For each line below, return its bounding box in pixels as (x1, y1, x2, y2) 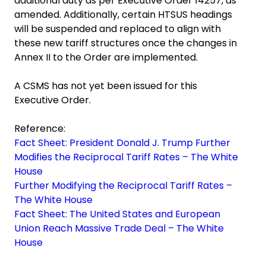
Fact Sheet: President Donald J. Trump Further (14, 136, 230, 150)
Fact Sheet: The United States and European (14, 207, 220, 221)
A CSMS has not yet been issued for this (14, 79, 197, 93)
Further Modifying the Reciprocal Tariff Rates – (14, 179, 232, 192)
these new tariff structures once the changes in (14, 36, 237, 50)
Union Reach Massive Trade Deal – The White (14, 221, 224, 235)
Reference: (14, 122, 65, 135)
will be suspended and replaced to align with (14, 22, 221, 36)
